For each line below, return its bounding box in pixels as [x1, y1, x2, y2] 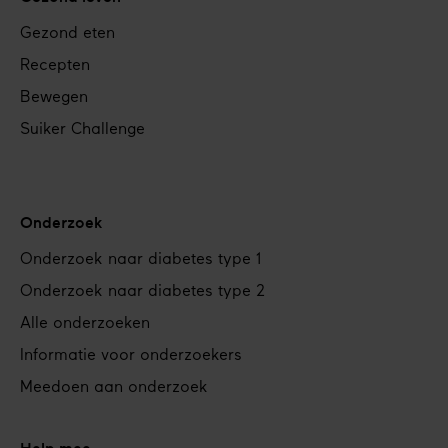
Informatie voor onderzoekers [20, 348, 242, 365]
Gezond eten [20, 26, 115, 43]
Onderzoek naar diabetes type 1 [20, 252, 261, 269]
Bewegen [20, 90, 88, 107]
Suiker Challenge [20, 122, 145, 139]
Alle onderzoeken [20, 316, 150, 333]
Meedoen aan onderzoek [20, 380, 208, 397]
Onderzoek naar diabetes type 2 [20, 284, 265, 301]
